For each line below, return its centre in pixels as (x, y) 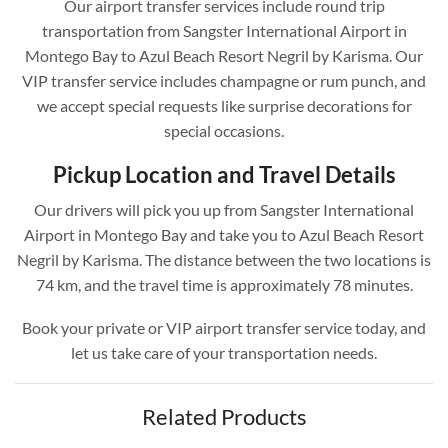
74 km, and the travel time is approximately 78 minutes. (224, 284)
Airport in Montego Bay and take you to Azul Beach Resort (224, 234)
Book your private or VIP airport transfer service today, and (224, 328)
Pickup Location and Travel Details (224, 174)
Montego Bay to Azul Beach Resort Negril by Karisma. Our (224, 56)
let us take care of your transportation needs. (224, 353)
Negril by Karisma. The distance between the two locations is (224, 259)
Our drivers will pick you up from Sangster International (224, 209)
